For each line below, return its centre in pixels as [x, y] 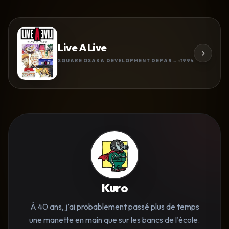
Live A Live [82, 48]
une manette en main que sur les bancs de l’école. [114, 220]
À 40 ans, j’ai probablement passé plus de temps [114, 206]
